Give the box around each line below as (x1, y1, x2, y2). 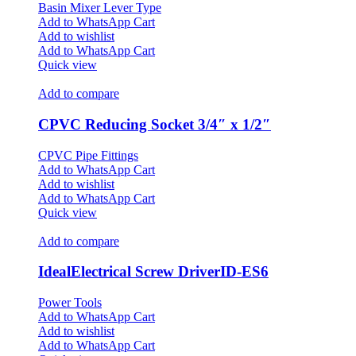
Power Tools (38, 296, 102, 310)
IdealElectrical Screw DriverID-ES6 (38, 263, 269, 281)
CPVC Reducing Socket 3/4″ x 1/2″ (38, 116, 271, 133)
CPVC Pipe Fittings (38, 148, 138, 162)
